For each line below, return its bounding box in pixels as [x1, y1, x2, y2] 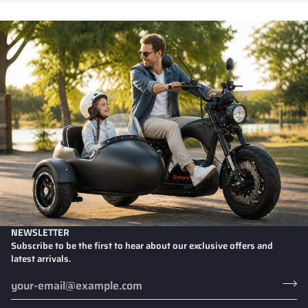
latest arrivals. [11, 251, 71, 266]
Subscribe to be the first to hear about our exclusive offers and [11, 238, 273, 253]
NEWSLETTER [11, 224, 69, 240]
